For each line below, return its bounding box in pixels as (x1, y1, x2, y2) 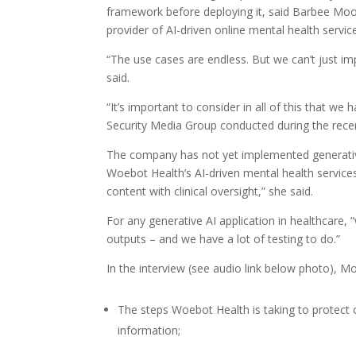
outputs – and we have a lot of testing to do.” (106, 231, 341, 246)
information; (118, 323, 181, 338)
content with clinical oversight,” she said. (106, 184, 314, 199)
